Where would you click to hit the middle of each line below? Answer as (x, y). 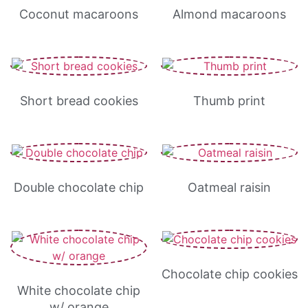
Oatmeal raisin (229, 187)
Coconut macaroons (79, 14)
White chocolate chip (79, 290)
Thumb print (229, 101)
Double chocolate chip (79, 187)
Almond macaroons (229, 14)
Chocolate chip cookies (229, 274)
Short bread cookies (79, 101)
